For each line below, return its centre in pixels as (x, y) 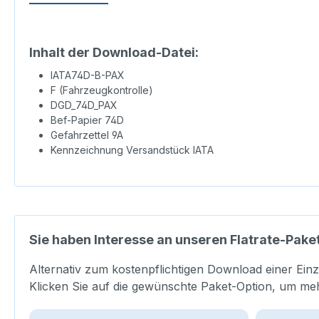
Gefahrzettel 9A (87, 135)
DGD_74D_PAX (84, 105)
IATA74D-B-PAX (88, 75)
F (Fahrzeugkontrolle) (102, 90)
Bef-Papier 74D (87, 120)
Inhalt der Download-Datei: (114, 53)
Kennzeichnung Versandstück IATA (132, 150)
